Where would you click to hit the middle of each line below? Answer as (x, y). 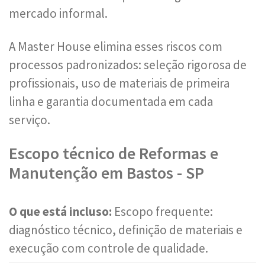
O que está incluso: (60, 211)
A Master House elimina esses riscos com (116, 46)
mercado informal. (58, 13)
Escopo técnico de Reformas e (114, 153)
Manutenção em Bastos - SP (106, 173)
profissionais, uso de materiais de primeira (119, 83)
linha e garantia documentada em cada (111, 101)
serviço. (30, 120)
